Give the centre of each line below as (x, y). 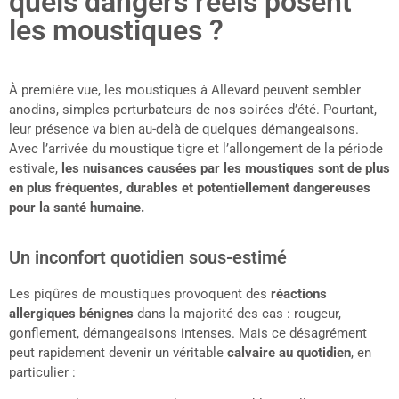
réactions (299, 293)
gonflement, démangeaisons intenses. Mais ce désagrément (188, 333)
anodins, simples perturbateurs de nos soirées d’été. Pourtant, (193, 110)
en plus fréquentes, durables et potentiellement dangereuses (190, 188)
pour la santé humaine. (77, 208)
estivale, (35, 169)
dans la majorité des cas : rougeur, (237, 313)
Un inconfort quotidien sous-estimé (148, 257)
